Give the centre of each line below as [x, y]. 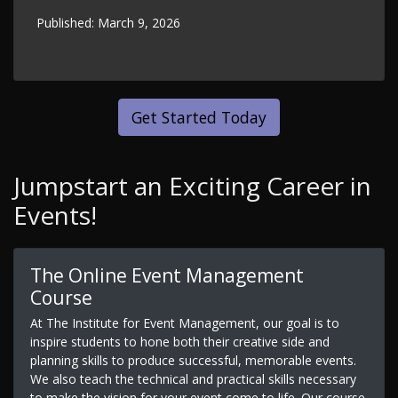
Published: [67, 23]
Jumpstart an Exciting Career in [192, 186]
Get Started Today [199, 118]
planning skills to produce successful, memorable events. [193, 360]
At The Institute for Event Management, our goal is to [184, 322]
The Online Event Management [167, 275]
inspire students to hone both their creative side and [179, 341]
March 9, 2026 [139, 23]
